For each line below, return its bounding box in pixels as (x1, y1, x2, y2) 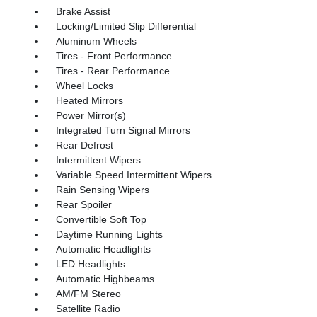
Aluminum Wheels (55, 35, 137, 47)
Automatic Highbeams (55, 272, 154, 284)
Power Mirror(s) (55, 109, 126, 121)
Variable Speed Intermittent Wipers (55, 168, 212, 180)
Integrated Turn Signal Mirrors (55, 124, 190, 136)
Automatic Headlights (55, 243, 151, 255)
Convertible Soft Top (55, 213, 146, 225)
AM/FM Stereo (55, 287, 121, 299)
